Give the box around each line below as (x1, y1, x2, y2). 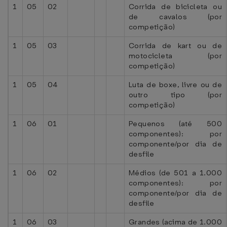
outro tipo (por (129, 90, 222, 100)
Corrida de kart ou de (129, 41, 222, 51)
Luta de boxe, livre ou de (129, 80, 222, 90)
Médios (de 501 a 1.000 (129, 168, 222, 178)
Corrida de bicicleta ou (129, 2, 222, 12)
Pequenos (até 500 (129, 119, 222, 129)
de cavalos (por (129, 12, 222, 22)
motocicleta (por (129, 51, 222, 61)
